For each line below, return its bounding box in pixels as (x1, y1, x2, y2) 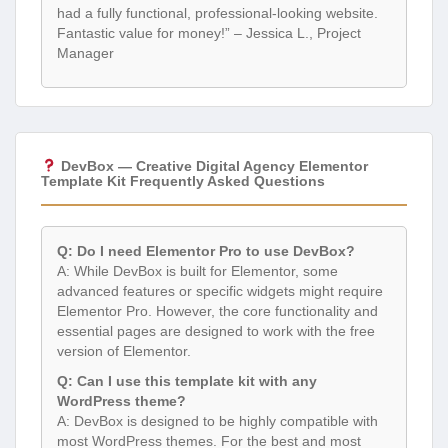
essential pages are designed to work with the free (57, 322, 375, 339)
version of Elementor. (57, 342, 191, 359)
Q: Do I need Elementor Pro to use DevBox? (57, 242, 355, 259)
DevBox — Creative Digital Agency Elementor (56, 157, 368, 174)
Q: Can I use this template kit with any (57, 372, 317, 389)
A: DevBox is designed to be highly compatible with (57, 412, 378, 429)
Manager (57, 44, 114, 61)
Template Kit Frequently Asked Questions (41, 172, 325, 189)
